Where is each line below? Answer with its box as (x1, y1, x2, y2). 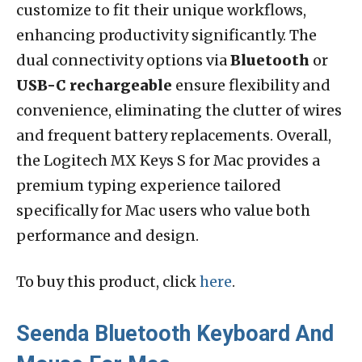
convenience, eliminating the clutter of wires (16, 100, 342, 120)
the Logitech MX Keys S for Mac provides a (16, 150, 320, 170)
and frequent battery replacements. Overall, (16, 125, 331, 145)
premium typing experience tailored (16, 175, 281, 195)
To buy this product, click (16, 271, 200, 291)
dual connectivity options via (16, 50, 230, 69)
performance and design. (16, 225, 199, 245)
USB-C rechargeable (16, 75, 172, 95)
